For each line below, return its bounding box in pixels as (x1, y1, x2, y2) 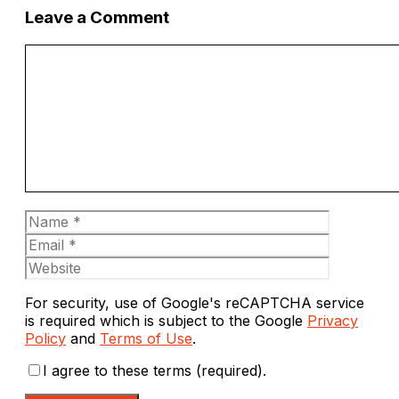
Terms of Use (100, 330, 192, 348)
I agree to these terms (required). (43, 362, 266, 380)
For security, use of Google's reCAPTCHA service (25, 294, 364, 313)
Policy (25, 330, 66, 348)
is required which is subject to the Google (25, 312, 307, 330)
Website (329, 232, 381, 251)
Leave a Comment (25, 7, 169, 28)
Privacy (307, 312, 358, 330)
